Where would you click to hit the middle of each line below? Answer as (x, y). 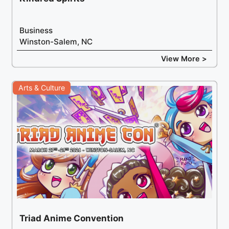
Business (36, 30)
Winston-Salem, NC (56, 41)
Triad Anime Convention (72, 219)
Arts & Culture (42, 87)
